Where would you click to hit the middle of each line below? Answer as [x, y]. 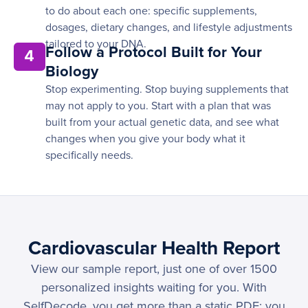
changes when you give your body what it [145, 139]
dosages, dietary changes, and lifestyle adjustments [169, 28]
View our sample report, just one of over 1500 [154, 269]
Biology [72, 72]
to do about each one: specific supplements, [151, 11]
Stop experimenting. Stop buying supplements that [167, 90]
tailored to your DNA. [96, 44]
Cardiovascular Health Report [154, 249]
